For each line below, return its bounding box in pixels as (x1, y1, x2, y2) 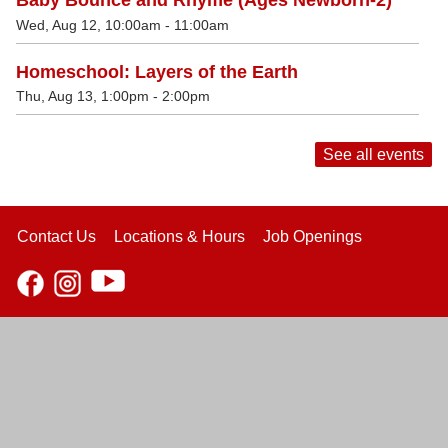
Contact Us (17, 228, 96, 246)
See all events (323, 146, 424, 164)
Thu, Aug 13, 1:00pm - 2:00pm (16, 88, 210, 105)
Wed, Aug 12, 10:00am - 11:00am (16, 16, 229, 33)
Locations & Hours (114, 228, 245, 246)
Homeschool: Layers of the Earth (16, 61, 298, 82)
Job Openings (263, 228, 362, 246)
